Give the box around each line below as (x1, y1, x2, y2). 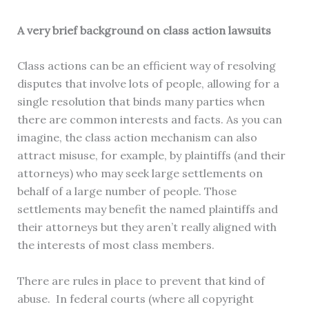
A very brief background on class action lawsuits (17, 23, 271, 37)
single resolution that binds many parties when (17, 94, 265, 109)
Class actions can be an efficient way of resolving (17, 59, 276, 73)
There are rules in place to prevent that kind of (17, 274, 265, 288)
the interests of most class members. (17, 238, 217, 252)
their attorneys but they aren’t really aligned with (17, 220, 277, 235)
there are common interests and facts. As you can (17, 112, 282, 127)
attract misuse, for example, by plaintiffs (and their (17, 148, 286, 163)
